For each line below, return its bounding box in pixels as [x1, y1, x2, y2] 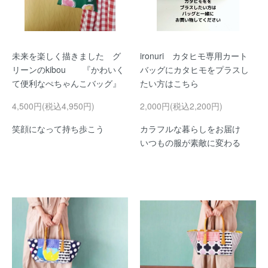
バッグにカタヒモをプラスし [140, 63, 249, 75]
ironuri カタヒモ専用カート [140, 50, 256, 62]
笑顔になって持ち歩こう [12, 123, 104, 135]
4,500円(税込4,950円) [12, 100, 95, 112]
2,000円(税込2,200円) [140, 100, 223, 112]
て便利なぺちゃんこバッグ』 [12, 77, 121, 89]
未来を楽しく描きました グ [12, 50, 121, 62]
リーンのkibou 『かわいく [12, 63, 124, 75]
